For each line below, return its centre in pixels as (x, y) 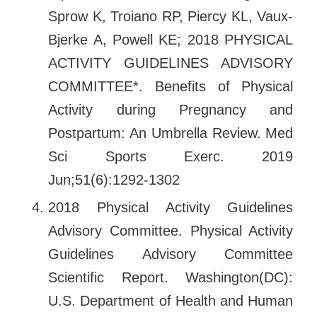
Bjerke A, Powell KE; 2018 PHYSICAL (171, 39)
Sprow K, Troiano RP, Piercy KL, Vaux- (171, 16)
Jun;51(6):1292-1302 (114, 179)
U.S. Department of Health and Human (171, 300)
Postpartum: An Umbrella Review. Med (171, 133)
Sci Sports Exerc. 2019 (171, 156)
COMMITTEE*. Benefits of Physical (171, 86)
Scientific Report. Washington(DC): (171, 277)
